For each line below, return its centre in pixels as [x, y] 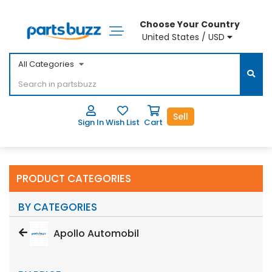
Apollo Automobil [95, 233]
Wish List [123, 122]
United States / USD [183, 37]
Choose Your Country [189, 24]
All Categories [46, 64]
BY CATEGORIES [58, 207]
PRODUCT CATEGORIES [74, 178]
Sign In [91, 122]
